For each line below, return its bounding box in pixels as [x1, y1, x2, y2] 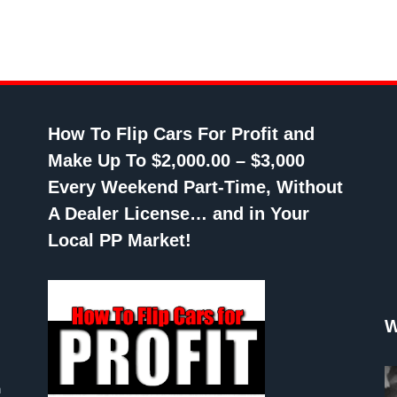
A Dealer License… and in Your [47, 203, 309, 223]
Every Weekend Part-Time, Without [47, 176, 343, 197]
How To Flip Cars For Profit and [47, 123, 315, 144]
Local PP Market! [47, 230, 191, 250]
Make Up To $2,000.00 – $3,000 [47, 150, 305, 170]
